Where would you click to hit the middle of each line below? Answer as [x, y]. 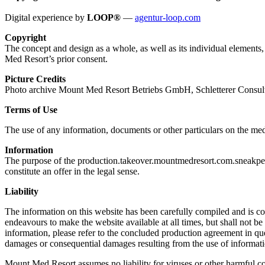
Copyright [25, 37]
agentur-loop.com [168, 17]
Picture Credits [35, 79]
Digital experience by [46, 17]
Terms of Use [31, 109]
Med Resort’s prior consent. [56, 59]
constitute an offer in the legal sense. [72, 171]
